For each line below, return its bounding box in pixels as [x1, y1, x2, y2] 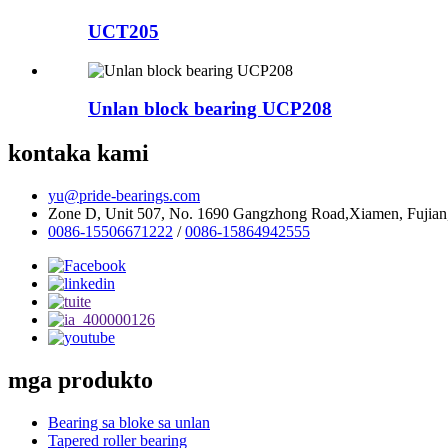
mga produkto [8, 367, 153, 394]
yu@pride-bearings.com [48, 187, 200, 205]
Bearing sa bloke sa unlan [48, 413, 210, 431]
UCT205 [88, 20, 159, 42]
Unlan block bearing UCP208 [88, 98, 332, 120]
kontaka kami [8, 140, 149, 167]
